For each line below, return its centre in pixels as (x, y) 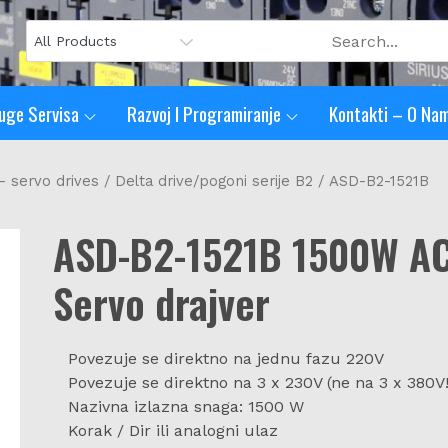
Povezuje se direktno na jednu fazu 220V (225, 358)
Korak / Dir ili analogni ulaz (172, 430)
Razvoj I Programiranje (203, 113)
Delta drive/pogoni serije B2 (214, 181)
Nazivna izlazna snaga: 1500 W (185, 406)
